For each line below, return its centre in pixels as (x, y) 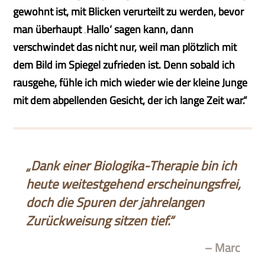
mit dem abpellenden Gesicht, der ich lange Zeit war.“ (130, 100)
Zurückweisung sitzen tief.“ (99, 221)
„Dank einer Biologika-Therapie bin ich (131, 166)
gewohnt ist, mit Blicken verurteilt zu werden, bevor (129, 12)
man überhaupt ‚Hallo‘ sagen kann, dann (104, 29)
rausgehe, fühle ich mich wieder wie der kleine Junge (130, 83)
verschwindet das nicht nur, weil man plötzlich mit (125, 47)
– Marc (222, 248)
